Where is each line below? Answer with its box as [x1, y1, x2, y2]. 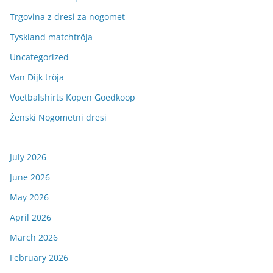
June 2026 [10, 171, 50, 183]
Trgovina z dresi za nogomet [10, 11, 125, 23]
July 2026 [10, 151, 46, 163]
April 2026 [10, 211, 51, 223]
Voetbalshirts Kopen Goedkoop [10, 91, 135, 103]
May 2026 [10, 191, 49, 203]
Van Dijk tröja [10, 71, 64, 83]
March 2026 [10, 232, 58, 243]
